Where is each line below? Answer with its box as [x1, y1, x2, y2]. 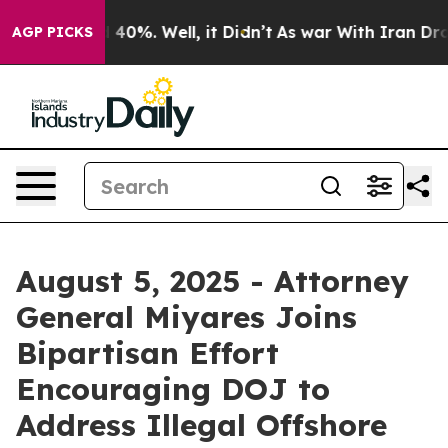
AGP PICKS [12, 23, 93, 41]
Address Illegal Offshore [16, 406, 387, 444]
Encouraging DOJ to [16, 370, 330, 408]
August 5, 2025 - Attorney [16, 262, 409, 300]
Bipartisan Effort [16, 334, 279, 372]
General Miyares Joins [16, 298, 357, 336]
